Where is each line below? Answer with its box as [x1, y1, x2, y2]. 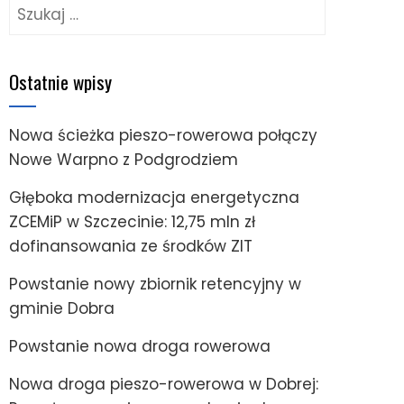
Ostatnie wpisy [9, 67, 112, 96]
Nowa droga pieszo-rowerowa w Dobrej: [9, 372, 318, 395]
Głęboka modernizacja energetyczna [9, 186, 299, 208]
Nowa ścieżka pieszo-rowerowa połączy [9, 124, 317, 146]
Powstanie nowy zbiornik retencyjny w [9, 272, 301, 295]
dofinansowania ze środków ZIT [9, 234, 252, 257]
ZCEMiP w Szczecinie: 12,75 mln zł [9, 210, 255, 233]
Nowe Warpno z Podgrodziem [9, 148, 238, 170]
